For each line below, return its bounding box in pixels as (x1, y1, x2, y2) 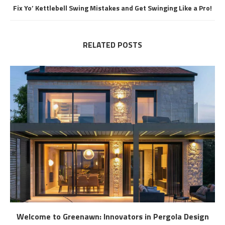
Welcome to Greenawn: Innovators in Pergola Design (16, 210, 209, 222)
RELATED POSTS (83, 38, 142, 51)
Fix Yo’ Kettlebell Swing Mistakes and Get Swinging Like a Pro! (13, 2, 212, 13)
